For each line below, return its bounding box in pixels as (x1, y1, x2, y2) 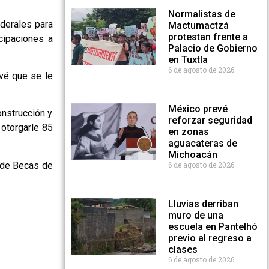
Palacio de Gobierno (168, 43, 258, 54)
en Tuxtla (168, 54, 208, 65)
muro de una (168, 210, 223, 221)
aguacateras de (168, 138, 237, 149)
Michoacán (168, 149, 217, 160)
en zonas (168, 126, 209, 138)
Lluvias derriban (168, 198, 238, 210)
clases (168, 244, 198, 255)
